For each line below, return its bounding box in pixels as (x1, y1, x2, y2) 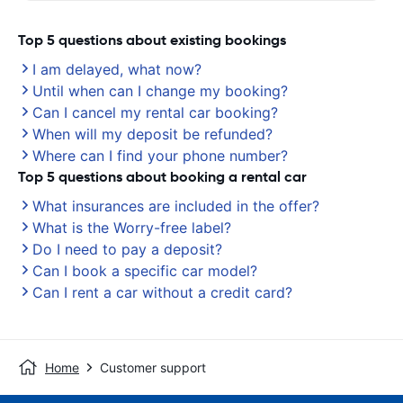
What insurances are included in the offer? (32, 197, 319, 215)
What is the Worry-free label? (32, 219, 231, 237)
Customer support (100, 360, 206, 375)
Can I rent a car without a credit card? (32, 283, 292, 301)
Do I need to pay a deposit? (32, 240, 222, 258)
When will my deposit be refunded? (32, 125, 273, 143)
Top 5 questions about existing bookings (18, 31, 286, 49)
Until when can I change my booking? (32, 82, 288, 100)
